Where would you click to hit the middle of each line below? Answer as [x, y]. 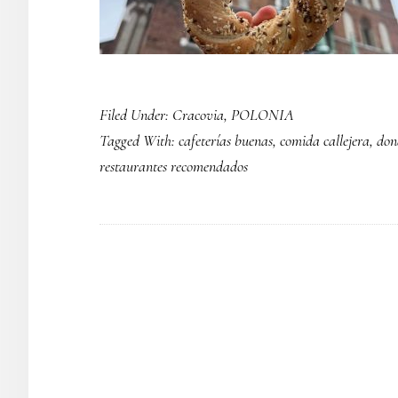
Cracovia [198, 115]
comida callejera [325, 140]
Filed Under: [136, 115]
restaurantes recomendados [174, 166]
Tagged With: [139, 140]
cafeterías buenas [226, 140]
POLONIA [263, 115]
